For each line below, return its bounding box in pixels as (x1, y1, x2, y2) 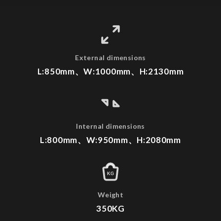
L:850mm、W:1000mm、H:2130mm (37, 66, 184, 76)
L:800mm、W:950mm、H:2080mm (40, 135, 181, 145)
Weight (97, 190, 124, 199)
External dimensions (75, 53, 146, 62)
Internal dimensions (76, 122, 145, 130)
